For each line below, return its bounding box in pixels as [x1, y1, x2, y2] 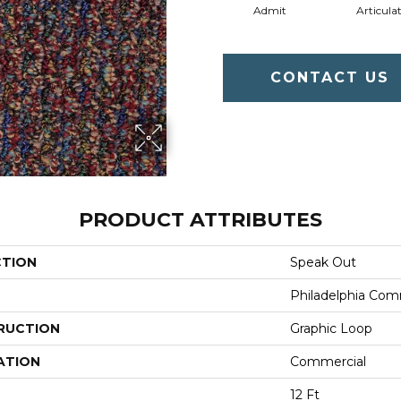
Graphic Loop [290, 320, 372, 337]
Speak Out [290, 254, 356, 270]
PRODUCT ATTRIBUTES [79, 208, 322, 232]
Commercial [290, 354, 366, 370]
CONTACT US [270, 68, 390, 86]
